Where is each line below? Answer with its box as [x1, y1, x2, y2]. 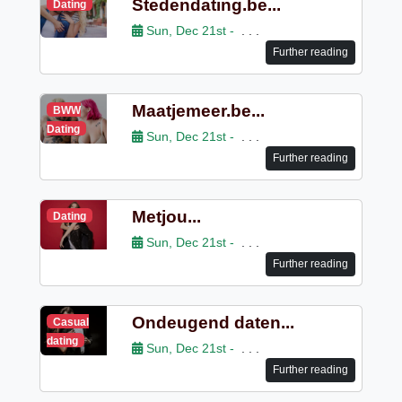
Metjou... [131, 206, 201, 226]
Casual [53, 315, 90, 328]
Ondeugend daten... [131, 312, 294, 332]
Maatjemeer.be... [131, 100, 265, 120]
